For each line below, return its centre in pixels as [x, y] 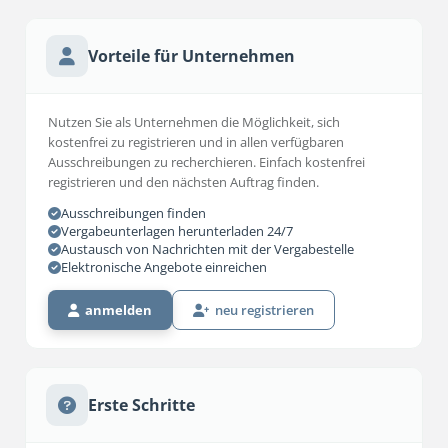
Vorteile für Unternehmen [191, 55]
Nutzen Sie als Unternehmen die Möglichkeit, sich [194, 122]
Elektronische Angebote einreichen [164, 267]
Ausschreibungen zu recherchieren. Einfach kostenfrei [206, 162]
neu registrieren [261, 310]
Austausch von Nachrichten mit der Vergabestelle [207, 249]
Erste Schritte [141, 404]
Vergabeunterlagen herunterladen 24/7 [177, 231]
